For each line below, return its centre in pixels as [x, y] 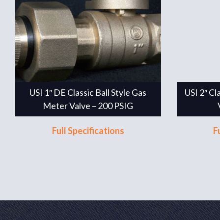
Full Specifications [88, 131]
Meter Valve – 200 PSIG [88, 106]
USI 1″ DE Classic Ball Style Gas [88, 92]
